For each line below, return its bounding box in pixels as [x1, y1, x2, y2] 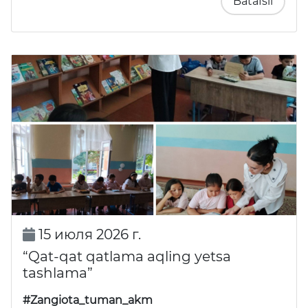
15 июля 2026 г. [34, 226, 141, 243]
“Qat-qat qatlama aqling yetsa [23, 248, 231, 265]
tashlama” [23, 265, 93, 282]
